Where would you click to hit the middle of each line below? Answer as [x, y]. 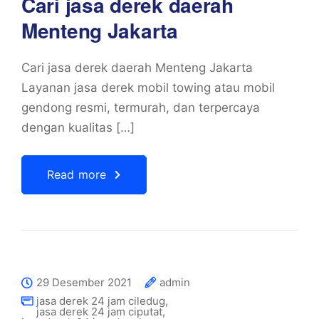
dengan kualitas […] [78, 127]
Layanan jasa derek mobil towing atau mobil [148, 88]
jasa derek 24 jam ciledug [101, 301]
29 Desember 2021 [84, 282]
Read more [77, 174]
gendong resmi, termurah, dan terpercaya [141, 108]
